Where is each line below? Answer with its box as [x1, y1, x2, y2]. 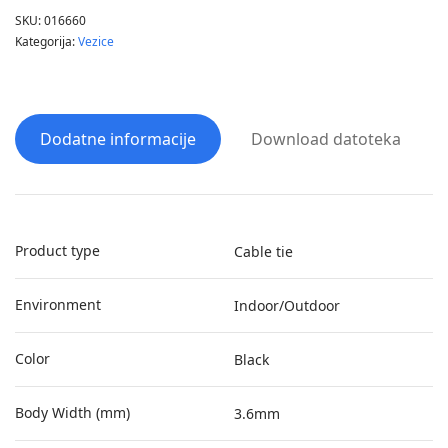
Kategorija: [15, 33, 78, 50]
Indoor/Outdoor [234, 296, 340, 315]
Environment [15, 295, 101, 314]
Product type [15, 241, 100, 260]
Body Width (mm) [15, 403, 130, 422]
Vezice [78, 33, 114, 50]
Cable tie [234, 242, 294, 261]
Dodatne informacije [40, 128, 196, 150]
